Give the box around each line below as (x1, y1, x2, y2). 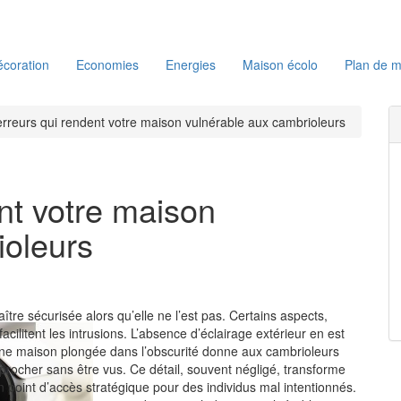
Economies (76, 55, 139, 73)
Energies (166, 55, 216, 73)
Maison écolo (243, 55, 318, 73)
